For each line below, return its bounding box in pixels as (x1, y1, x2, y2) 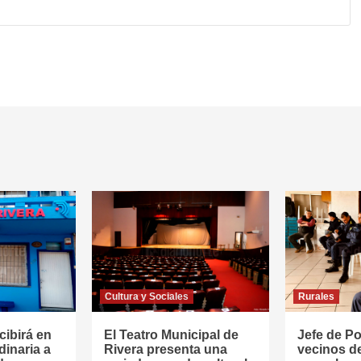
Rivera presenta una (104, 342, 227, 356)
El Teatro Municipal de (104, 328, 239, 342)
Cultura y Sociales (105, 291, 189, 302)
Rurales (298, 291, 334, 302)
